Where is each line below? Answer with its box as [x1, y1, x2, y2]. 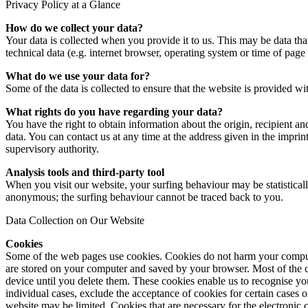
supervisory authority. [5, 142, 99, 155]
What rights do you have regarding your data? [5, 105, 223, 118]
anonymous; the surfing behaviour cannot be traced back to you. [5, 190, 283, 203]
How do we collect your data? [5, 21, 143, 34]
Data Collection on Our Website [5, 214, 144, 226]
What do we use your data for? [5, 69, 150, 82]
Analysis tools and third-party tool [5, 166, 164, 178]
